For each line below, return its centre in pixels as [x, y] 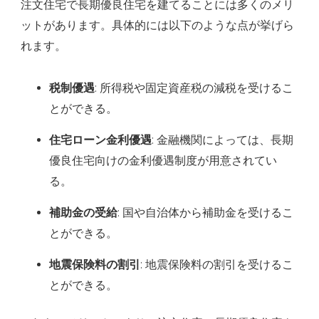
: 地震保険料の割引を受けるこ [217, 265]
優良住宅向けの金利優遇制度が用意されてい [163, 161]
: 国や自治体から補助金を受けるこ [205, 213]
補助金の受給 [83, 213]
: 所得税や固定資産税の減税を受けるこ [194, 88]
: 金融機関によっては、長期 [223, 140]
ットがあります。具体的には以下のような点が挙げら [157, 26]
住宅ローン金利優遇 [100, 140]
